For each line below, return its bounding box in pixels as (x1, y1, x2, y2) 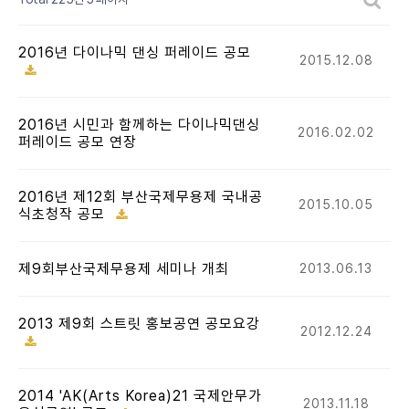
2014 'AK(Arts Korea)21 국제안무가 (18, 387, 262, 404)
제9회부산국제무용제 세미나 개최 (18, 260, 229, 278)
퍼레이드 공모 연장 (18, 133, 137, 151)
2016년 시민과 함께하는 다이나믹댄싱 (18, 116, 260, 133)
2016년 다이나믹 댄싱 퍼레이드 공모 (18, 44, 251, 61)
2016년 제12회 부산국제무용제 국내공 (18, 188, 263, 205)
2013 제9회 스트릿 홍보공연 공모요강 (18, 315, 260, 332)
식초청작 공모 (18, 205, 110, 223)
